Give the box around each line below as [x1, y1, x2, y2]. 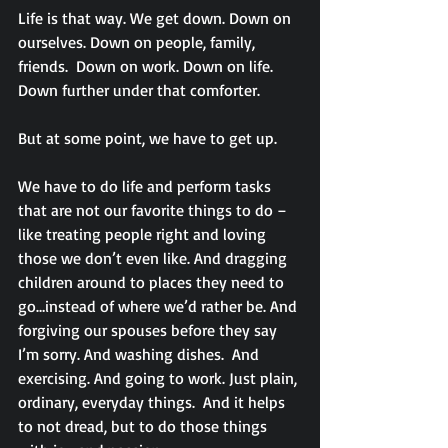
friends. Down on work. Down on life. [18, 56, 277, 76]
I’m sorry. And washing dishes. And [18, 344, 263, 364]
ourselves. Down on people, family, [18, 32, 259, 52]
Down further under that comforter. [18, 80, 260, 100]
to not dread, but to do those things [18, 416, 271, 436]
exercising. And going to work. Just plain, [18, 368, 301, 388]
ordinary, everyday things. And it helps [18, 392, 289, 412]
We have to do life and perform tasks [18, 176, 275, 196]
